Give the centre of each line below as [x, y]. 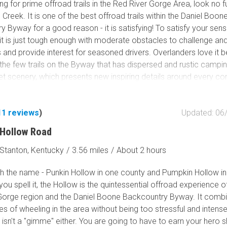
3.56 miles [90, 150]
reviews [24, 112]
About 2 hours [142, 150]
